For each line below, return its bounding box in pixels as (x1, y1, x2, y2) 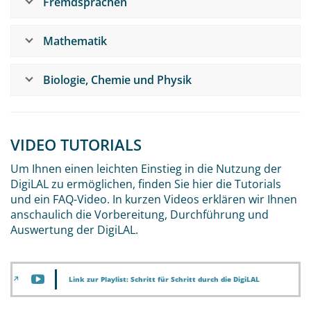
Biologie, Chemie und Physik (43, 72, 192, 87)
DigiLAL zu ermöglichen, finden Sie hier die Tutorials (10, 176, 281, 192)
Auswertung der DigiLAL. (10, 221, 138, 237)
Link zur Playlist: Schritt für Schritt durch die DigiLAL (69, 274, 260, 284)
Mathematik (43, 33, 107, 49)
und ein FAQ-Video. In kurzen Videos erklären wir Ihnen (10, 191, 297, 207)
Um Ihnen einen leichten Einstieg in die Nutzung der (10, 160, 282, 176)
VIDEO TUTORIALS (10, 133, 142, 155)
